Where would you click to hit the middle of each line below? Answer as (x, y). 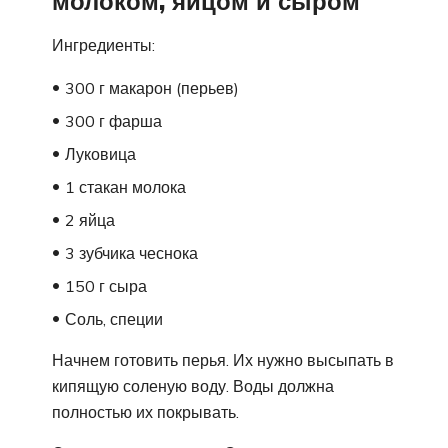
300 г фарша (113, 120)
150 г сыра (106, 285)
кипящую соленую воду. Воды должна (193, 385)
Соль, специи (114, 318)
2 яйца (90, 219)
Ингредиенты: (103, 44)
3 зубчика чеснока (131, 252)
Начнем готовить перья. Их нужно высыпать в (223, 359)
